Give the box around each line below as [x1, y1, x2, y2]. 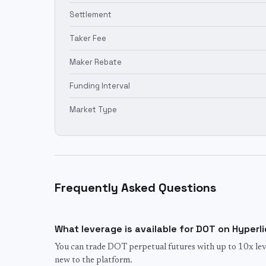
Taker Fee [69, 33, 106, 43]
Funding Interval [69, 81, 130, 91]
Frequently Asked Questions [55, 180, 216, 195]
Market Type [69, 104, 117, 115]
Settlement [69, 9, 112, 20]
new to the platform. [55, 256, 132, 265]
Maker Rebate [69, 57, 122, 67]
